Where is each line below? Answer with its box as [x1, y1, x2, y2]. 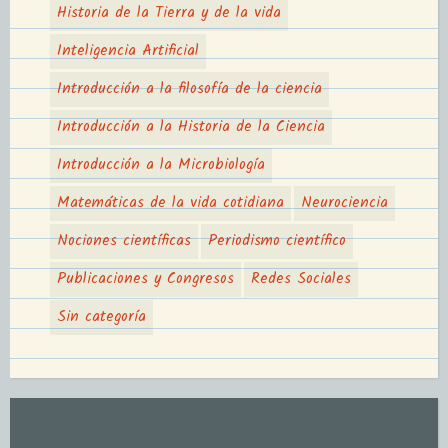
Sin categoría [57, 304, 146, 329]
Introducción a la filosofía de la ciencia [57, 76, 322, 101]
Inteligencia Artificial [57, 38, 199, 63]
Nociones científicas [57, 228, 191, 253]
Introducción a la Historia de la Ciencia [57, 114, 325, 139]
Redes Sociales [251, 266, 351, 291]
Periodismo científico [208, 228, 346, 253]
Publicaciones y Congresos [57, 266, 234, 291]
